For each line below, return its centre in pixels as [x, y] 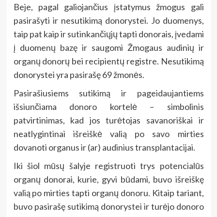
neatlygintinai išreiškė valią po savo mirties [108, 134]
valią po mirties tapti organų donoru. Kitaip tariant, [108, 193]
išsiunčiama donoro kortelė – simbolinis [108, 107]
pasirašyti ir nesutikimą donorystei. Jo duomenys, [108, 21]
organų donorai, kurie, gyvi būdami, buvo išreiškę [108, 179]
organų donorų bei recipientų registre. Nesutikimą [108, 61]
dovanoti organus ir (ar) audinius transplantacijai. [104, 147]
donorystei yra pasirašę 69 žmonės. [79, 75]
